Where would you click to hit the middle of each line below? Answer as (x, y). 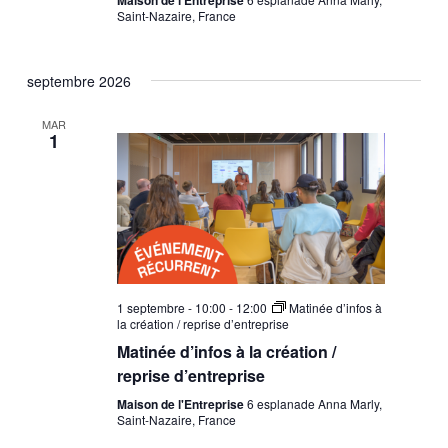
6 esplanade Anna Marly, (314, 404)
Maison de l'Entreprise (181, 404)
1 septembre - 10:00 (171, 308)
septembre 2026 (79, 80)
